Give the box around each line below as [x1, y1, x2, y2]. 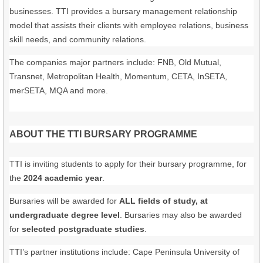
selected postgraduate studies [22, 224, 144, 234]
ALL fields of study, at [119, 195, 208, 205]
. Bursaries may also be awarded [120, 210, 242, 220]
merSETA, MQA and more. [9, 85, 108, 95]
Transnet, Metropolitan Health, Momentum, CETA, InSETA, [9, 71, 227, 81]
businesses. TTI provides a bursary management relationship [9, 6, 237, 16]
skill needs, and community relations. [9, 34, 146, 44]
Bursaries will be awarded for [9, 195, 119, 205]
